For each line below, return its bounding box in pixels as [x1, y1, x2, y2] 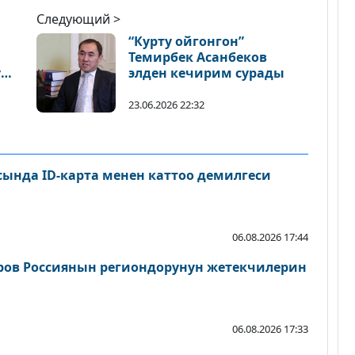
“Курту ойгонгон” [128, 32, 244, 50]
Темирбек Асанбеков [128, 48, 267, 66]
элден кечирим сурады [128, 64, 284, 82]
